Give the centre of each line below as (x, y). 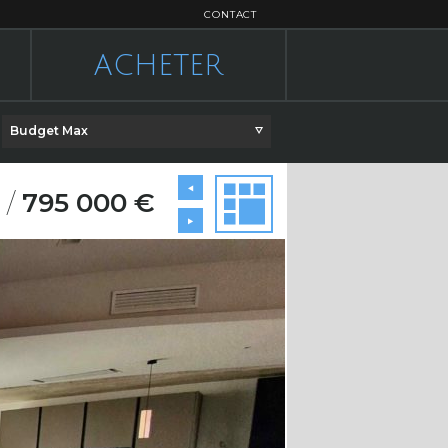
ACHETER (158, 66)
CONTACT (230, 14)
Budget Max (49, 130)
